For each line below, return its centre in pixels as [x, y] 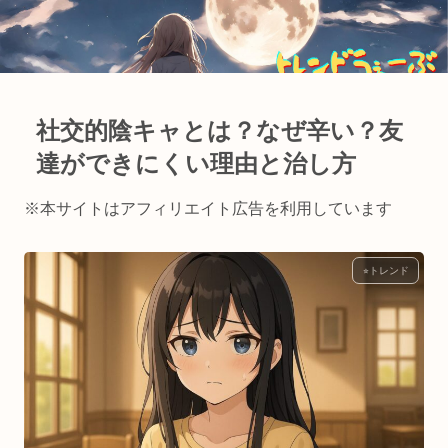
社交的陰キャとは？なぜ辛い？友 [219, 131]
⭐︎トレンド [385, 271]
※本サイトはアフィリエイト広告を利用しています [208, 209]
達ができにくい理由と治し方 [196, 164]
